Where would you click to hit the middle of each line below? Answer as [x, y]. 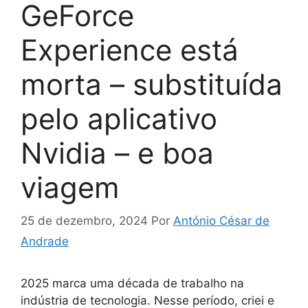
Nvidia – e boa [117, 153]
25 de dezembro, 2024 [84, 221]
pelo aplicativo [119, 118]
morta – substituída [152, 84]
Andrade [45, 242]
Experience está [130, 49]
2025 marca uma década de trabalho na [132, 284]
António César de [221, 221]
